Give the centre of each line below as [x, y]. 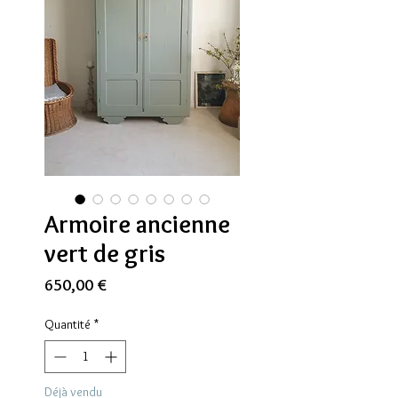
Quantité [68, 325]
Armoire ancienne [137, 224]
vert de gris [105, 254]
